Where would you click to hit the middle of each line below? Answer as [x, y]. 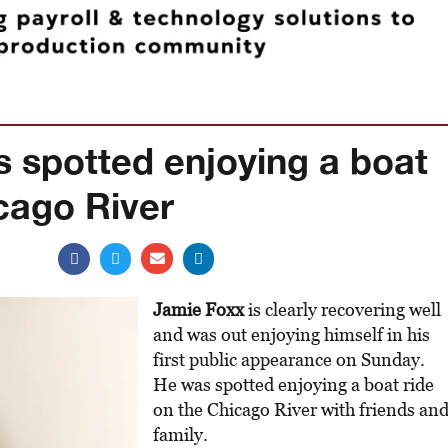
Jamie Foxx [198, 309]
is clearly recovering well [342, 309]
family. [180, 434]
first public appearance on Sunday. [289, 359]
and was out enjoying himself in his [291, 334]
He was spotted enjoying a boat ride [293, 384]
